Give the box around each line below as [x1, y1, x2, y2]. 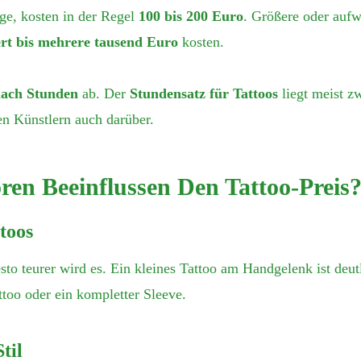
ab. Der [78, 85, 130, 102]
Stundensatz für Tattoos [130, 85, 278, 102]
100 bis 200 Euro [139, 8, 243, 25]
